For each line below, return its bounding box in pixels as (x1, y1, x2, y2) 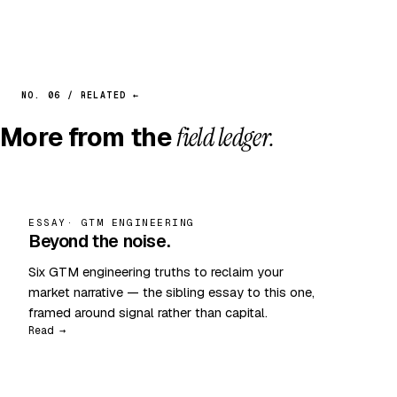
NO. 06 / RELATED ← (21, 89, 140, 101)
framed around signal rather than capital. (28, 303, 268, 321)
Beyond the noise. (28, 229, 170, 253)
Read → (28, 323, 66, 338)
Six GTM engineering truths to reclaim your (28, 262, 284, 280)
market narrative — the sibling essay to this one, (28, 283, 315, 300)
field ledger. (176, 120, 275, 154)
